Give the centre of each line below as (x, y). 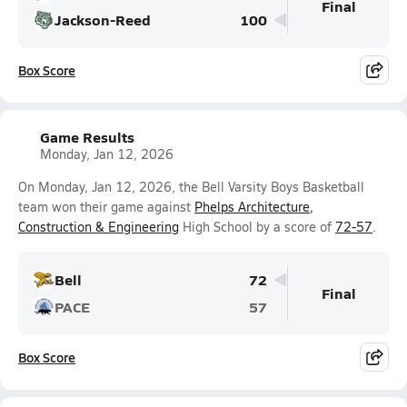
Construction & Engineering (99, 227)
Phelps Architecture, (254, 207)
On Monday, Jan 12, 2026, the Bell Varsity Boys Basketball (191, 187)
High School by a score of (257, 227)
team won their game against (106, 207)
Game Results (87, 137)
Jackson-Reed (103, 20)
